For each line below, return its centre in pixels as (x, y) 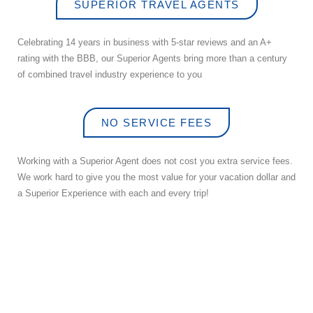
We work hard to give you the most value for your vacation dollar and (156, 177)
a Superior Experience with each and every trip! (113, 193)
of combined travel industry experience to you (110, 74)
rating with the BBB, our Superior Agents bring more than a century (152, 58)
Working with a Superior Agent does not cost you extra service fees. (155, 161)
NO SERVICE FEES (156, 123)
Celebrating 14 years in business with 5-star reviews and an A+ (145, 42)
